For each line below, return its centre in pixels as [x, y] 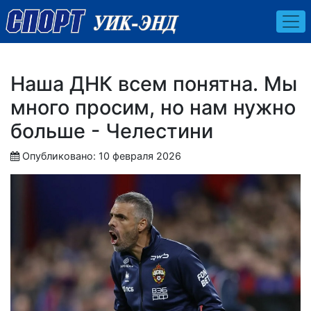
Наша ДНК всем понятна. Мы [154, 83]
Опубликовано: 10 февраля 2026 [102, 155]
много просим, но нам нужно [153, 107]
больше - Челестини [112, 131]
